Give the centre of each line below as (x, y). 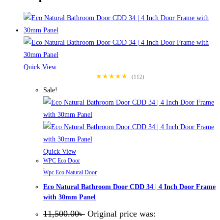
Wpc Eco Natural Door (70, 172)
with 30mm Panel (69, 197)
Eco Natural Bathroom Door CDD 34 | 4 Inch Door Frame (129, 187)
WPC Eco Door (62, 160)
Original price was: (122, 213)
